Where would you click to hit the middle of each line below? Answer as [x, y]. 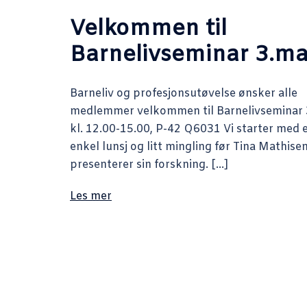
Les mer [91, 196]
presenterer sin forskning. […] [149, 164]
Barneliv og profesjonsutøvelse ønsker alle [184, 93]
